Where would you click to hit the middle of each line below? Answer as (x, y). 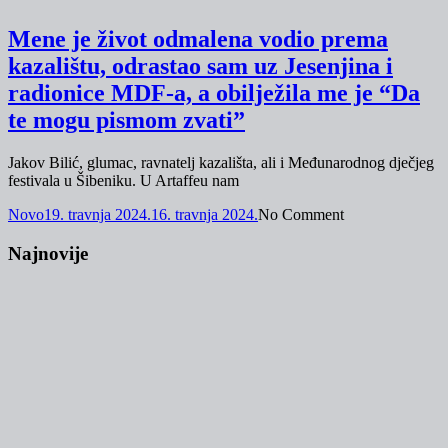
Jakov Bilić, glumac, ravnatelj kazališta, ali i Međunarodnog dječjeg (221, 162)
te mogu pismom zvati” (126, 120)
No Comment (301, 214)
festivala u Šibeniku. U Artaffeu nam (123, 180)
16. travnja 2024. (204, 214)
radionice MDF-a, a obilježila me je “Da (214, 93)
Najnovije (48, 253)
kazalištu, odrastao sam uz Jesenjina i (200, 66)
